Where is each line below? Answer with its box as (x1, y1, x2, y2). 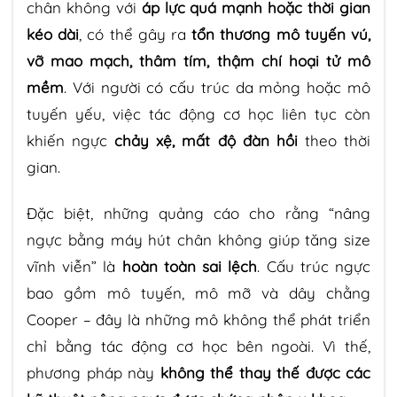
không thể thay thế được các (160, 362, 370, 382)
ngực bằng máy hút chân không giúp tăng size (27, 230, 370, 249)
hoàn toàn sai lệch (121, 256, 258, 276)
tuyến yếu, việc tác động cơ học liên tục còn (27, 104, 370, 123)
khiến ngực (27, 130, 115, 150)
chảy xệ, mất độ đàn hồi (114, 130, 298, 150)
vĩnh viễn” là (27, 256, 122, 276)
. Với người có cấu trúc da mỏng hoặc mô (64, 77, 370, 97)
